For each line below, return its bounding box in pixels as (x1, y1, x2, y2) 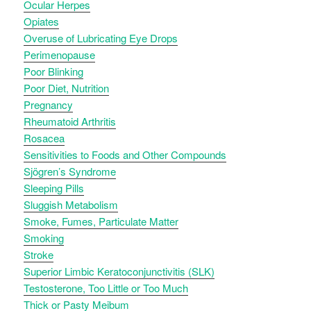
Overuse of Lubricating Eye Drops (24, 31, 178, 46)
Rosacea (24, 131, 65, 146)
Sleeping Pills (24, 180, 85, 196)
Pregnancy (24, 97, 74, 112)
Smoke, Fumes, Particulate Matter (24, 214, 179, 229)
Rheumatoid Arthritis (24, 114, 117, 129)
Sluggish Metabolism (24, 197, 119, 212)
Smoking (24, 230, 65, 246)
